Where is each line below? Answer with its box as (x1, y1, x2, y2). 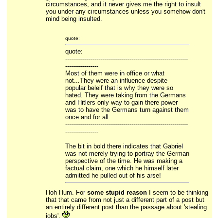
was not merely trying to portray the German (65, 150, 189, 157)
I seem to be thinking (146, 189, 208, 196)
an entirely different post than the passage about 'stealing (45, 203, 207, 211)
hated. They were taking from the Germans (65, 91, 186, 99)
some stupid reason (87, 189, 147, 196)
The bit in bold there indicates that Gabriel (65, 143, 183, 150)
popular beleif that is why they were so (65, 84, 173, 91)
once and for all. (65, 113, 110, 121)
